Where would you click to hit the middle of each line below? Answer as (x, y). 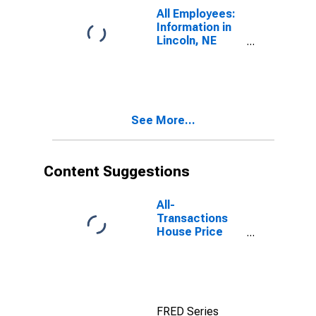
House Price (190, 232)
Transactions (192, 218)
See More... (163, 120)
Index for (181, 245)
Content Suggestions (117, 171)
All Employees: (196, 14)
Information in (194, 27)
